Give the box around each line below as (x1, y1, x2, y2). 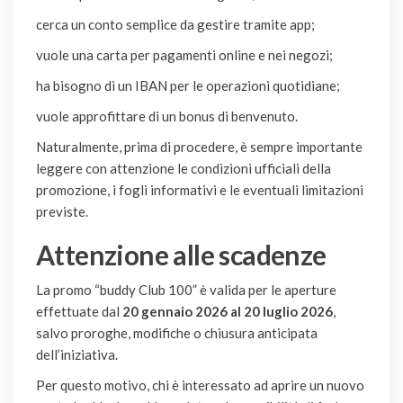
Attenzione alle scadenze (36, 238, 327, 272)
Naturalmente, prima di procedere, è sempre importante (36, 139, 363, 156)
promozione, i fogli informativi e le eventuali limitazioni (36, 182, 363, 199)
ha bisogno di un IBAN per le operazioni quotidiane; (36, 77, 340, 94)
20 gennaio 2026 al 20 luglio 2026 (122, 303, 333, 320)
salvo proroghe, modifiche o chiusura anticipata (36, 325, 318, 342)
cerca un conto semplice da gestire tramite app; (36, 16, 315, 33)
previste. (36, 203, 88, 220)
